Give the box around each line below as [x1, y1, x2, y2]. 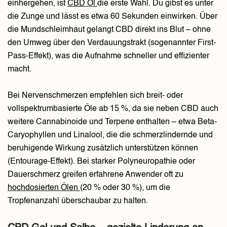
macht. [8, 65, 31, 74]
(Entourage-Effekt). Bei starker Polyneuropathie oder [8, 158, 195, 166]
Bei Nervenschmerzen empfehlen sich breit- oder [8, 92, 183, 100]
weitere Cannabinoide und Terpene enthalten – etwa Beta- [8, 118, 217, 127]
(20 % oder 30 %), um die [80, 184, 170, 193]
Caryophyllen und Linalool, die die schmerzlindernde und [8, 131, 213, 140]
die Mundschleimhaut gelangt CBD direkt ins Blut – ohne [8, 26, 211, 34]
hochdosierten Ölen [8, 184, 80, 193]
